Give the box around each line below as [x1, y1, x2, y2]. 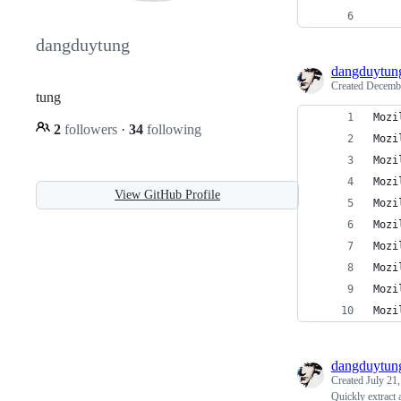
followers [61, 121, 121, 137]
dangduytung [36, 35, 130, 55]
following [143, 121, 201, 137]
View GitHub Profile [115, 187, 220, 201]
